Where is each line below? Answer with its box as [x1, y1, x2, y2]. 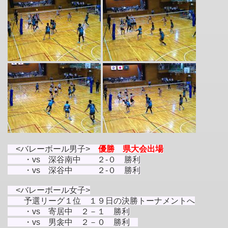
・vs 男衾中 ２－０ [8, 217, 113, 226]
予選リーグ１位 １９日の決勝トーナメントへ [8, 196, 195, 205]
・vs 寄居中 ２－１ [8, 207, 113, 216]
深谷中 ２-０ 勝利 [48, 165, 140, 175]
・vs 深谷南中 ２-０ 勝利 [8, 155, 140, 164]
